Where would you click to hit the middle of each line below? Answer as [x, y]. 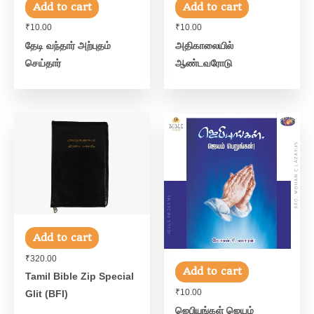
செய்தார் [43, 64]
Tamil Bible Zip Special [80, 277]
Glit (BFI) [47, 294]
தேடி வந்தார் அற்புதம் [68, 46]
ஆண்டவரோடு [204, 64]
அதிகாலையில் [205, 46]
